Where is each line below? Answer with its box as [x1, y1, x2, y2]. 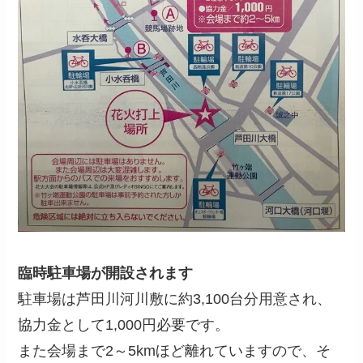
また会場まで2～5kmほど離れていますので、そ [18, 343, 331, 360]
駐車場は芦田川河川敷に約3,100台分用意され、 [18, 291, 332, 308]
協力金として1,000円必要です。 [18, 317, 230, 334]
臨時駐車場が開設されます [18, 265, 194, 282]
